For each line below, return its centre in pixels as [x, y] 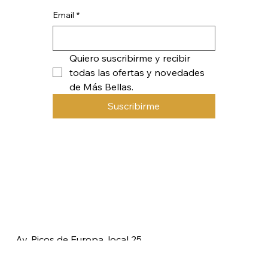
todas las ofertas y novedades [137, 103]
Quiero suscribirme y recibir [130, 89]
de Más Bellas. [101, 118]
